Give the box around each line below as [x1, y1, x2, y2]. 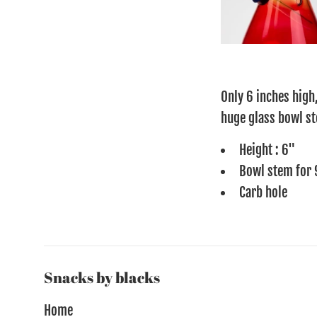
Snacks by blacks [44, 267, 160, 287]
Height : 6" [239, 141, 295, 158]
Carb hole [239, 183, 287, 201]
